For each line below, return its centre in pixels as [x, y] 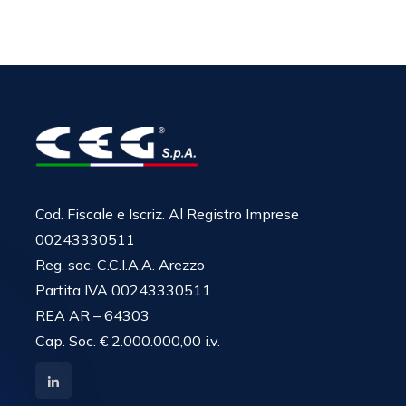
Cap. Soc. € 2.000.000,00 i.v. [128, 341]
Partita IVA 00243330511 [123, 290]
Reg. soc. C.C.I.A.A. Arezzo [120, 265]
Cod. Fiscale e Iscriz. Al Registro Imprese [167, 214]
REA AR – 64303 [92, 315]
